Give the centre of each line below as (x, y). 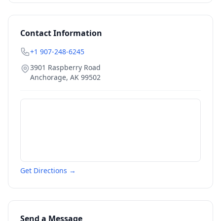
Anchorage (48, 77)
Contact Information (61, 33)
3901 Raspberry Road (65, 67)
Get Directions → (48, 170)
